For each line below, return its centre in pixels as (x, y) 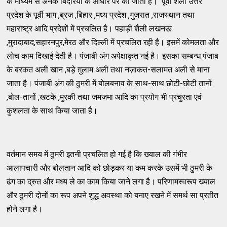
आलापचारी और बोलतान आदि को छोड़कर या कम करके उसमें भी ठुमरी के (110, 168)
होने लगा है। (25, 209)
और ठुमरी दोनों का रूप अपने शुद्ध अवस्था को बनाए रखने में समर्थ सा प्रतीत (113, 195)
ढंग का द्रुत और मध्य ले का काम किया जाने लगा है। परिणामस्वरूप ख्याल (111, 181)
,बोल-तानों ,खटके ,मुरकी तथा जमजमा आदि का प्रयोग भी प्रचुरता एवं (104, 97)
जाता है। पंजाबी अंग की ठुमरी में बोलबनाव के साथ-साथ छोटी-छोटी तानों (109, 83)
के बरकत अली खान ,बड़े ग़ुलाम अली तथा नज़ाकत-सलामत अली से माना (108, 69)
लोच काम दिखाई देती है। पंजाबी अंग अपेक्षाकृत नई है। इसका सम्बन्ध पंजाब (113, 56)
